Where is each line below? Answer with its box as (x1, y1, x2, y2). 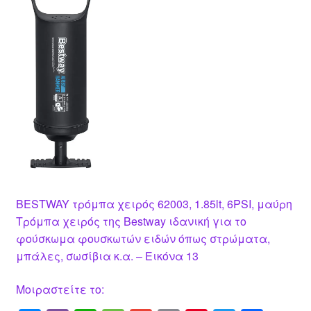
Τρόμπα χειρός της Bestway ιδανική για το (15, 212, 246, 229)
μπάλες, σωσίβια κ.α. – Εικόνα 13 (15, 247, 199, 264)
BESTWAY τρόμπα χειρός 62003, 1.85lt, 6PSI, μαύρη (15, 195, 292, 212)
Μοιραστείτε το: (15, 280, 104, 297)
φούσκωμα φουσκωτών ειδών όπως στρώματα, (15, 230, 270, 246)
